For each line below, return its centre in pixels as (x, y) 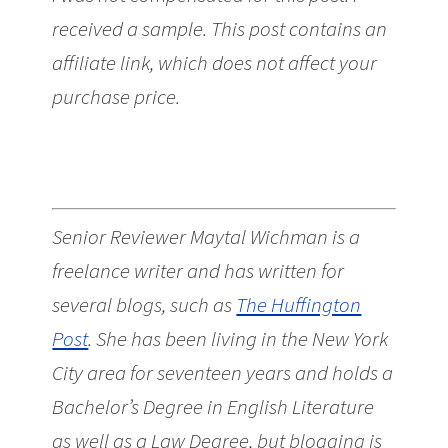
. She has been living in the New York (238, 339)
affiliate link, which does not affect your (215, 62)
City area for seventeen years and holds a (223, 373)
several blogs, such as (144, 305)
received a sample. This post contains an (220, 28)
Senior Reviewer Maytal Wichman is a (206, 237)
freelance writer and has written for (198, 271)
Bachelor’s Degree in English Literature (213, 407)
